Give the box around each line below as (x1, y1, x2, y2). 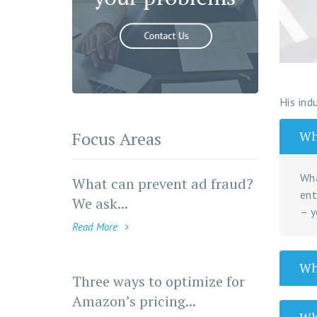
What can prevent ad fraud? (72, 173, 253, 193)
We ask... (72, 193, 128, 213)
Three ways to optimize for (72, 271, 245, 291)
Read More (72, 219, 120, 234)
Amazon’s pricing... (72, 291, 196, 311)
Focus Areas (72, 127, 161, 150)
